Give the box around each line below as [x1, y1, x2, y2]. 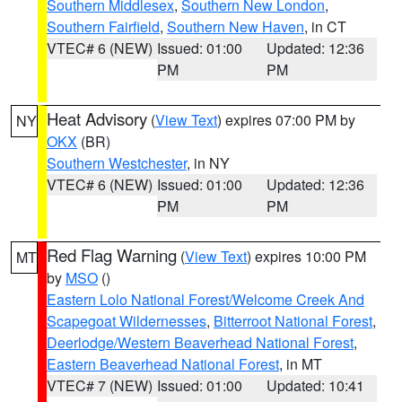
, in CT [304, 16, 346, 37]
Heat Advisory [47, 107, 147, 130]
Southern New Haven [167, 16, 304, 37]
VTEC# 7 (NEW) [47, 375, 153, 396]
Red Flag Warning [47, 243, 177, 267]
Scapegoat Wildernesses [47, 310, 206, 331]
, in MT [279, 354, 322, 374]
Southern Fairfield [47, 16, 160, 37]
